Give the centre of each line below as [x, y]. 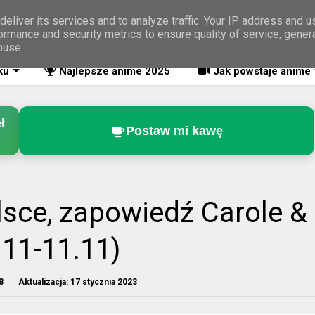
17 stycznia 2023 [104, 282]
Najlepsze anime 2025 [113, 71]
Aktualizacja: [43, 282]
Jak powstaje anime [261, 71]
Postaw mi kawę [174, 130]
